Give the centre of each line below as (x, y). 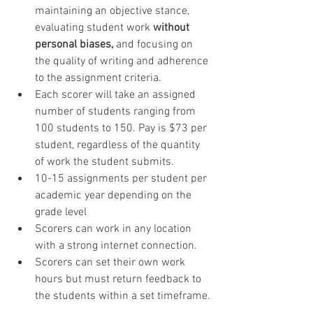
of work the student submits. (104, 162)
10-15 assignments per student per (122, 179)
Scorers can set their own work (111, 263)
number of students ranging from (117, 112)
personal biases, (74, 45)
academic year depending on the (115, 196)
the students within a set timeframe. (123, 297)
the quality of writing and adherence (123, 62)
